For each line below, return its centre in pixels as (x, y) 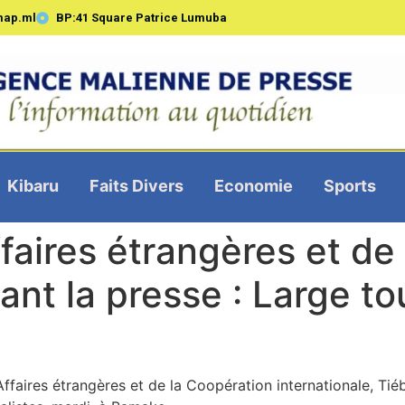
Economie (253, 185)
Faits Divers (136, 185)
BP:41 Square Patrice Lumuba (142, 18)
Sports (349, 185)
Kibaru (33, 185)
